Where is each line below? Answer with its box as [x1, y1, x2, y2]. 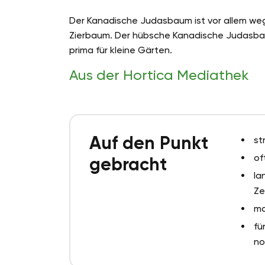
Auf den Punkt [89, 132, 208, 154]
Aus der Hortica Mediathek [69, 67, 249, 84]
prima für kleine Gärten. [69, 44, 172, 56]
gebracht [89, 154, 167, 176]
